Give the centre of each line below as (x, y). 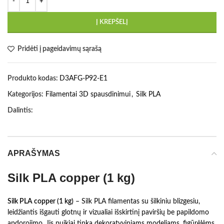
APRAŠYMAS (34, 153)
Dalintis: (20, 110)
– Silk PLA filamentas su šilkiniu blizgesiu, (137, 201)
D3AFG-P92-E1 (83, 78)
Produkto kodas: (33, 78)
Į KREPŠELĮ (112, 22)
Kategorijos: (25, 94)
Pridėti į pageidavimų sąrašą (60, 49)
